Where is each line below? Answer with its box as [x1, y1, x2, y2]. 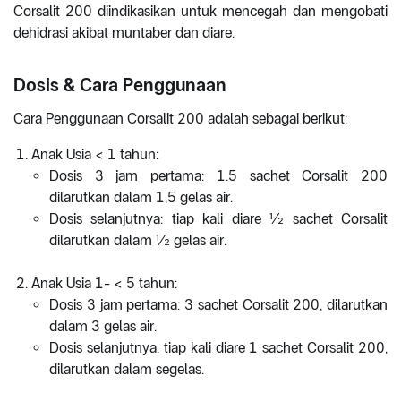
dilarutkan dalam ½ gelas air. [49, 232, 226, 250]
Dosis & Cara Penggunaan [13, 74, 226, 97]
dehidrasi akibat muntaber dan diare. [13, 24, 235, 42]
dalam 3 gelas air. [49, 318, 157, 336]
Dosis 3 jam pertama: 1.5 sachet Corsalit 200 [49, 167, 388, 185]
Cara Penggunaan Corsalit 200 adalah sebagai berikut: [13, 110, 351, 128]
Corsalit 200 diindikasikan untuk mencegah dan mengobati [13, 3, 388, 21]
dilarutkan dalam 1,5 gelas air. [49, 189, 233, 207]
